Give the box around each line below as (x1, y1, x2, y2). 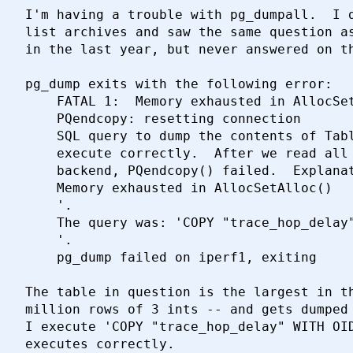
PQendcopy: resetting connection (25, 111, 301, 126)
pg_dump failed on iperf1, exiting (25, 250, 317, 265)
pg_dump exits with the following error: (25, 76, 333, 91)
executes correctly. (25, 336, 175, 351)
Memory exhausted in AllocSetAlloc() (25, 180, 340, 195)
